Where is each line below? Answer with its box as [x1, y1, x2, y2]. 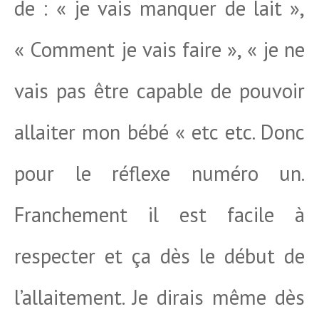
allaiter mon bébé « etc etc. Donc [14, 118, 305, 145]
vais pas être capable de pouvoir [14, 77, 305, 104]
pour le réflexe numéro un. [14, 159, 305, 187]
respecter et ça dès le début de [14, 242, 305, 269]
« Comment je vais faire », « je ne [14, 36, 305, 63]
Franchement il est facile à [14, 201, 305, 228]
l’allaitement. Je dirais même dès [14, 283, 305, 310]
